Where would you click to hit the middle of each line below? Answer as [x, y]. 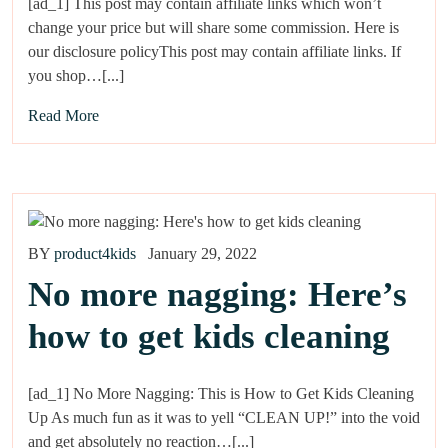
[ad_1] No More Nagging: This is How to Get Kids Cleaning [221, 394]
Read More [63, 115]
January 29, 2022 [202, 254]
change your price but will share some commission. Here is [213, 27]
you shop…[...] [76, 75]
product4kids [95, 254]
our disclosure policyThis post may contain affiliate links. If [214, 51]
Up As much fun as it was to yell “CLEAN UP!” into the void [224, 418]
